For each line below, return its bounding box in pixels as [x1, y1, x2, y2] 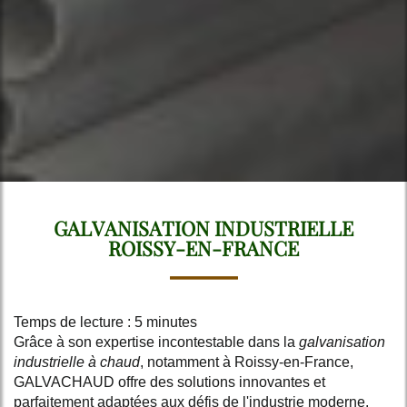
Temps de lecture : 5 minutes [14, 313, 197, 330]
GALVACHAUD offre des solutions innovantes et [14, 373, 325, 390]
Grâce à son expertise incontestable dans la [14, 333, 299, 350]
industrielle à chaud [14, 353, 140, 370]
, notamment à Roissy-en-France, [140, 353, 353, 370]
